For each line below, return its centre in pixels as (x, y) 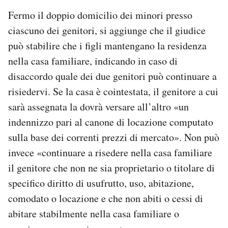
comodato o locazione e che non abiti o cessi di (106, 198)
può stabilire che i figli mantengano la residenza (107, 46)
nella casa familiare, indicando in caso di (93, 61)
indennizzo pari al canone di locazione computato (111, 122)
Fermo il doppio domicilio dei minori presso (100, 15)
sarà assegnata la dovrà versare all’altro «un (98, 107)
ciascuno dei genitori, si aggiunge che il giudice (107, 31)
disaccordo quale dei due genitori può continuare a (112, 76)
